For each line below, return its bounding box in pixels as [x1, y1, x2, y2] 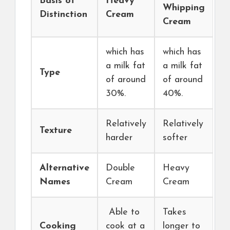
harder [106, 132, 132, 143]
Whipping [163, 3, 205, 13]
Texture [40, 125, 72, 136]
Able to [106, 207, 140, 217]
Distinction [40, 9, 87, 20]
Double [106, 163, 135, 173]
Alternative [40, 163, 89, 173]
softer [163, 132, 187, 143]
